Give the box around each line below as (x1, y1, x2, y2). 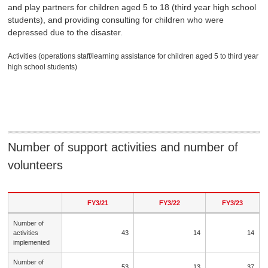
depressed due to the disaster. (8, 27, 123, 37)
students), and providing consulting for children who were (8, 14, 224, 25)
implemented (13, 238, 50, 246)
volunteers (8, 158, 63, 172)
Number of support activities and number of (8, 140, 239, 154)
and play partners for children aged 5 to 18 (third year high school (8, 2, 257, 12)
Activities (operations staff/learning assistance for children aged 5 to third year (8, 51, 259, 60)
